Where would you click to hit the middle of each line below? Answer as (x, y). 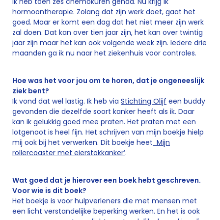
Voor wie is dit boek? (49, 191)
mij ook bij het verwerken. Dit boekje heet (82, 142)
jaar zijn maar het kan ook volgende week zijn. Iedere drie (110, 43)
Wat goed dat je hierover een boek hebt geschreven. (107, 180)
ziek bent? (31, 91)
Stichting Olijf (144, 101)
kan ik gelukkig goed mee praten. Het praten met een (104, 122)
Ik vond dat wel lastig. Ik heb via (67, 101)
